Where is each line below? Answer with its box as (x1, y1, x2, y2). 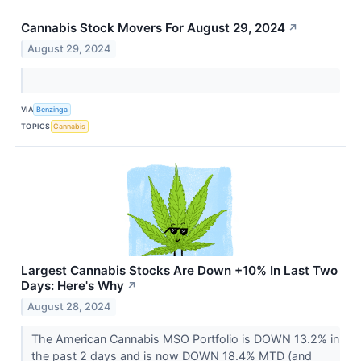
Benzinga (36, 105, 68, 114)
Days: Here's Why (21, 277, 124, 293)
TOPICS (21, 122, 51, 131)
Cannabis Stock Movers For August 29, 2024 (21, 19, 285, 35)
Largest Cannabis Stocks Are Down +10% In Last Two (21, 262, 338, 278)
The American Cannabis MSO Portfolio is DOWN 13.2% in (31, 331, 339, 346)
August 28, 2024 (27, 300, 111, 313)
